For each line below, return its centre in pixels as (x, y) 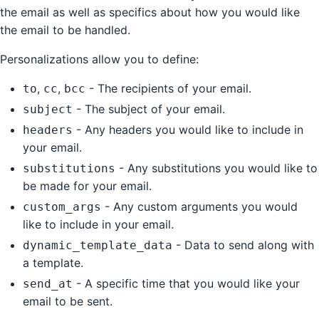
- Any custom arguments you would (199, 206)
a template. (53, 262)
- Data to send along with (243, 245)
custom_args (62, 206)
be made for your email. (87, 185)
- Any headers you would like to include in (188, 129)
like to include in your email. (98, 224)
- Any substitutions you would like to (216, 168)
